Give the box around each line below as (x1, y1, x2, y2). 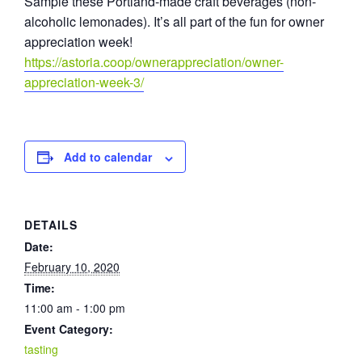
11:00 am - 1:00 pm (24, 300, 125, 317)
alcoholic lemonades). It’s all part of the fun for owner (24, 12, 324, 32)
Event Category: (24, 321, 113, 338)
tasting (24, 341, 58, 358)
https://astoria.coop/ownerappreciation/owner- (24, 53, 284, 72)
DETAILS (24, 217, 78, 234)
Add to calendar (64, 149, 152, 166)
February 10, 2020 (24, 259, 120, 276)
